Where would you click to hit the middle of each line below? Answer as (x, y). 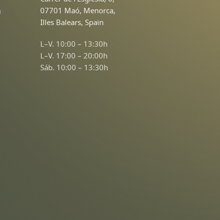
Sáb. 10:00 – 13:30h (74, 67)
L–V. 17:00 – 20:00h (74, 55)
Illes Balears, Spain (72, 22)
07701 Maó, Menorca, (78, 10)
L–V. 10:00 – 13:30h (74, 43)
